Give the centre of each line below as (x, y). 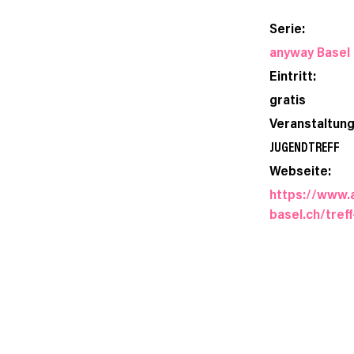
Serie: (287, 27)
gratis (288, 98)
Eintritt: (293, 75)
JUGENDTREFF (305, 146)
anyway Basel (310, 51)
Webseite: (300, 169)
